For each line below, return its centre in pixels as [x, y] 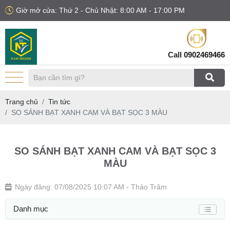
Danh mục [31, 208]
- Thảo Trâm [146, 187]
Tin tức [59, 101]
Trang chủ [22, 101]
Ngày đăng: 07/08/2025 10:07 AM [70, 187]
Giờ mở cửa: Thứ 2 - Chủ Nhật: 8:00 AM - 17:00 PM [100, 10]
